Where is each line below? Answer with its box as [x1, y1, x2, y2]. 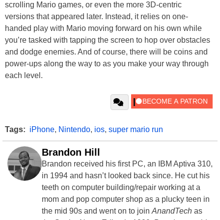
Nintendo [58, 125, 90, 134]
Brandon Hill [42, 146, 100, 158]
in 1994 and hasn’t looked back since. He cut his [42, 171, 210, 180]
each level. [5, 71, 43, 80]
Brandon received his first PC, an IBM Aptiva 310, [42, 159, 213, 168]
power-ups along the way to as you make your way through [5, 59, 209, 68]
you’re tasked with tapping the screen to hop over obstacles [5, 35, 210, 44]
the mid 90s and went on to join [42, 206, 152, 215]
